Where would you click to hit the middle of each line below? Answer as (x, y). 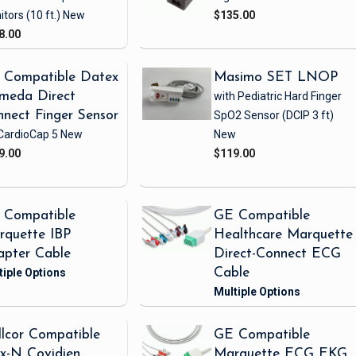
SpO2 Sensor (247, 116)
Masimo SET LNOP (276, 78)
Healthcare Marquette (284, 235)
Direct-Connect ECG (278, 254)
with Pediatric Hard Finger (278, 97)
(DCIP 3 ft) (307, 116)
